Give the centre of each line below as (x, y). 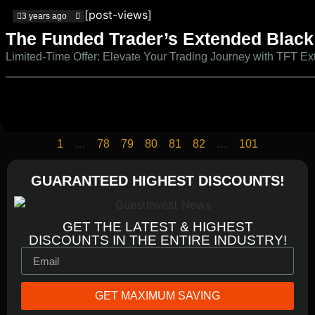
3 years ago (44, 17)
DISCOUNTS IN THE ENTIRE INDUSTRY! (157, 240)
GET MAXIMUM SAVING (157, 296)
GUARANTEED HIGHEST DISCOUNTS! (157, 181)
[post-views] (118, 15)
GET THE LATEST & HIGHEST (157, 227)
